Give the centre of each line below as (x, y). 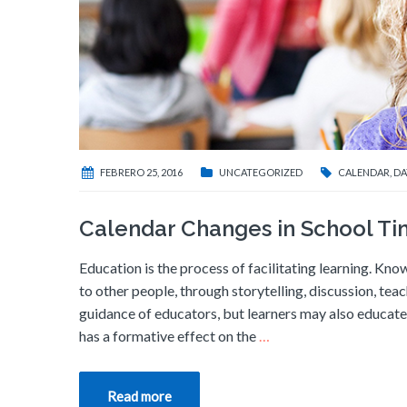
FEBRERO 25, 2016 (141, 173)
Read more (139, 397)
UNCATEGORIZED (261, 173)
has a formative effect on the (169, 336)
